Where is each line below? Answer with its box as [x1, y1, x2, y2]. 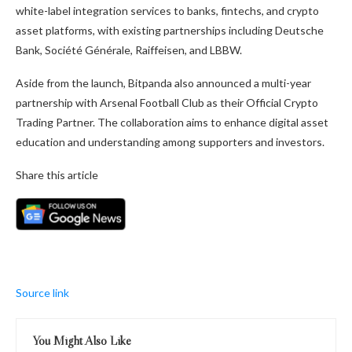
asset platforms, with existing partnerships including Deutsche [16, 23, 324, 37]
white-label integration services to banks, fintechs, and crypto [16, 3, 319, 17]
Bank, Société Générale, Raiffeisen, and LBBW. [16, 42, 242, 57]
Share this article [16, 167, 98, 181]
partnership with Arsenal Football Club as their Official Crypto [16, 95, 318, 109]
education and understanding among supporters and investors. [16, 134, 324, 148]
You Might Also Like [32, 332, 131, 349]
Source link [16, 286, 69, 300]
